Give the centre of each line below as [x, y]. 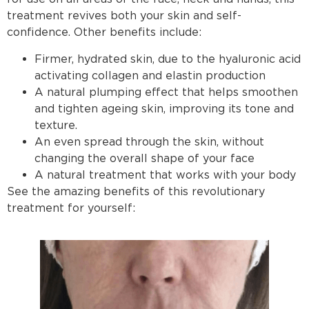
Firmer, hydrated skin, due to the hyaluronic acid [168, 59]
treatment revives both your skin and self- [124, 16]
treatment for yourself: [71, 208]
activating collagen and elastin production [150, 75]
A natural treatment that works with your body [165, 175]
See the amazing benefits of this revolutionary [136, 191]
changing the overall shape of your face [144, 158]
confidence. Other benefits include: [104, 32]
